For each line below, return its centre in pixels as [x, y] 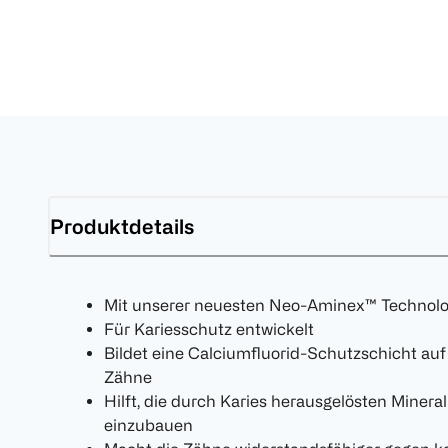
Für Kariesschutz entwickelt [209, 329]
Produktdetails [122, 226]
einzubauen [148, 425]
